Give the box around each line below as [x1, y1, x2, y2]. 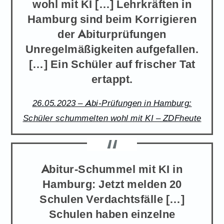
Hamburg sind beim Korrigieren [27, 10, 197, 26]
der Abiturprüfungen [57, 25, 166, 41]
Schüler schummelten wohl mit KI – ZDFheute [22, 111, 201, 123]
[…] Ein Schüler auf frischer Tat [28, 55, 195, 71]
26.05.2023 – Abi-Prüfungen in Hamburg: [32, 96, 192, 108]
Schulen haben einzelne [48, 206, 175, 221]
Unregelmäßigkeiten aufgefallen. [25, 40, 199, 56]
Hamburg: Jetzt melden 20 [42, 176, 182, 191]
